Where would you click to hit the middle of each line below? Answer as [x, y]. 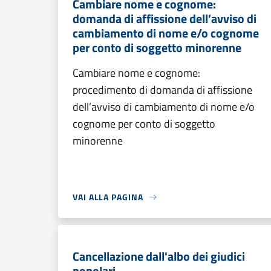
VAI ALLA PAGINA [108, 197]
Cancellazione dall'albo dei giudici [159, 256]
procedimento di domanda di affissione [162, 90]
